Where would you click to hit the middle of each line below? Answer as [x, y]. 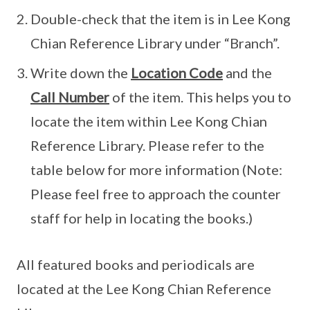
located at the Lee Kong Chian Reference [144, 289]
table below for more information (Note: [156, 170]
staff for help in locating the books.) [142, 218]
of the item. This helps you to [200, 97]
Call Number [70, 97]
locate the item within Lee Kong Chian [149, 121]
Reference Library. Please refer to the [147, 146]
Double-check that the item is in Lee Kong [161, 19]
